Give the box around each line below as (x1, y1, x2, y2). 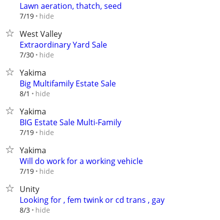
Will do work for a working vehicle (20, 156, 143, 166)
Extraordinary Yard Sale (20, 39, 107, 50)
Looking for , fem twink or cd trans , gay (20, 194, 165, 205)
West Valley (20, 28, 62, 39)
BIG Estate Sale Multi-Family (20, 117, 121, 128)
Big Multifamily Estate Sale (20, 78, 116, 89)
